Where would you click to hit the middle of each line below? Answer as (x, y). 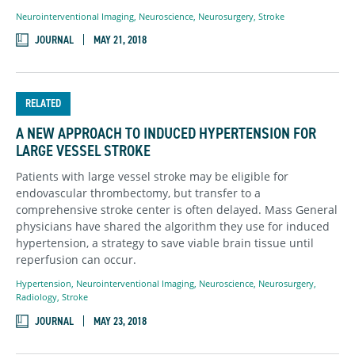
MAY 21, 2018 (120, 40)
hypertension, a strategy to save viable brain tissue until (165, 243)
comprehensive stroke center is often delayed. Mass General (177, 210)
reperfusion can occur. (76, 260)
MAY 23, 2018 (120, 321)
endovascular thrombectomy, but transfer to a (138, 193)
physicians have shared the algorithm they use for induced (173, 227)
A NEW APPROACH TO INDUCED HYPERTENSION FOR (166, 133)
